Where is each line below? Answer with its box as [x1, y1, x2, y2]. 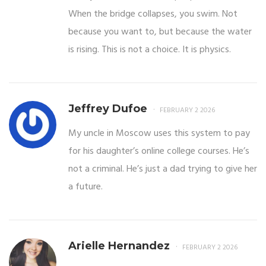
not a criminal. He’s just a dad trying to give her [68, 161, 257, 178]
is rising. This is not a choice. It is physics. [68, 42, 231, 58]
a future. [68, 179, 103, 195]
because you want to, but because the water [68, 24, 252, 40]
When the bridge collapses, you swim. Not [68, 7, 237, 23]
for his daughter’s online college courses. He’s [68, 144, 249, 160]
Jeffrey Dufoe [68, 102, 147, 116]
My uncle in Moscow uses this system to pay [68, 126, 250, 142]
